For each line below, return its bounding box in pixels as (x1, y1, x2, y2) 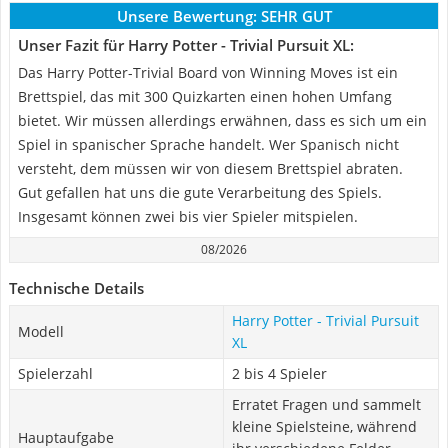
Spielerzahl (18, 364, 93, 383)
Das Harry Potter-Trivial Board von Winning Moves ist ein (18, 63, 398, 82)
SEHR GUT (260, 6, 332, 26)
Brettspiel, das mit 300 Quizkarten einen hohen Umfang (18, 87, 392, 106)
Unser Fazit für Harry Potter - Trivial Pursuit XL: (18, 35, 354, 55)
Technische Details (9, 278, 144, 298)
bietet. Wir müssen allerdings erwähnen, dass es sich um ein (18, 111, 427, 130)
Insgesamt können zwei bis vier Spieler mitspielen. (18, 207, 358, 226)
